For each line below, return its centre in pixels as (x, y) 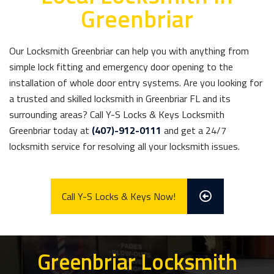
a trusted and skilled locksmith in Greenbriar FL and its (120, 98)
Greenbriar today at (50, 130)
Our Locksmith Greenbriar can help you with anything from (129, 51)
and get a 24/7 (194, 130)
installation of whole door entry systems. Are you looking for (136, 83)
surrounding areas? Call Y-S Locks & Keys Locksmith (117, 114)
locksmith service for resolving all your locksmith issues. (124, 146)
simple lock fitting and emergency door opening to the (121, 67)
